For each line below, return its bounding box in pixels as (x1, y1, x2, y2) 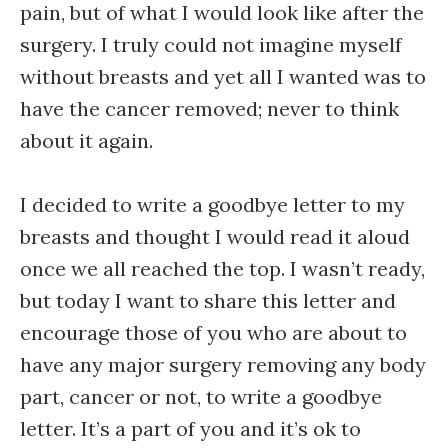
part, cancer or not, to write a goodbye (20, 384, 382, 409)
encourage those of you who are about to (20, 320, 407, 345)
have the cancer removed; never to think (20, 96, 399, 121)
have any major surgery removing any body (20, 352, 426, 377)
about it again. (20, 128, 158, 153)
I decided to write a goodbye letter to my (20, 192, 405, 217)
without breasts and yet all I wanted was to (20, 64, 426, 89)
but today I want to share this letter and (20, 288, 396, 313)
